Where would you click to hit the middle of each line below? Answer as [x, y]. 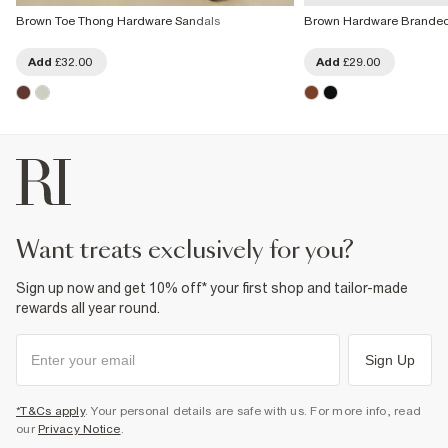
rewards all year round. [88, 307]
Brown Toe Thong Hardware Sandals [118, 20]
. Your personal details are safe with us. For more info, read [252, 410]
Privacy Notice [79, 428]
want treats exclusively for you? [196, 250]
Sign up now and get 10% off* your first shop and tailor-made [212, 287]
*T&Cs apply [50, 410]
